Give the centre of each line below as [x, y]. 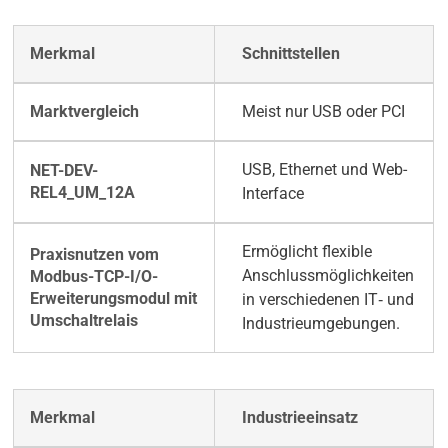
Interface [272, 194]
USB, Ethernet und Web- [324, 170]
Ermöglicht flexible [306, 252]
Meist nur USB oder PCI [323, 112]
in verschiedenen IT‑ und [327, 300]
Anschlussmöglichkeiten [327, 276]
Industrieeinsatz [299, 418]
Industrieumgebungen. [320, 324]
